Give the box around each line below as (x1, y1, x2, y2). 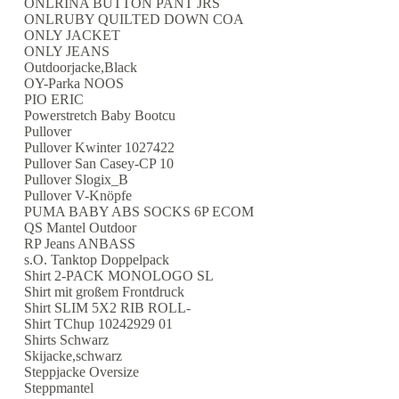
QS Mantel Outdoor (23, 219, 136, 235)
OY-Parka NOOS (23, 75, 124, 91)
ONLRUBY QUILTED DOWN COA (23, 11, 244, 27)
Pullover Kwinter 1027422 (23, 139, 175, 155)
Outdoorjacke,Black (23, 59, 137, 75)
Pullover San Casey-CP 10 (23, 155, 174, 171)
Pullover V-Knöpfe (23, 187, 132, 203)
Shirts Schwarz (23, 331, 109, 347)
